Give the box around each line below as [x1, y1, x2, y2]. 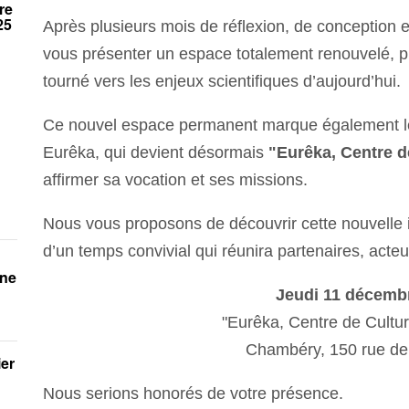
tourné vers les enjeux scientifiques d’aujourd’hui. [43, 71, 402, 90]
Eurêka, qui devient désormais [43, 142, 269, 162]
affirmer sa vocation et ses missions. [43, 170, 309, 189]
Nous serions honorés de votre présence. [43, 383, 344, 403]
